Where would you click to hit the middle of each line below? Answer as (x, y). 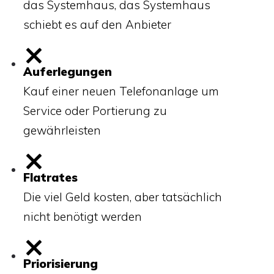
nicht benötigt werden (83, 216)
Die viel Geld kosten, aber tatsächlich (123, 197)
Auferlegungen (68, 71)
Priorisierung (61, 263)
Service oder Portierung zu (95, 110)
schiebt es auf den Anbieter (97, 24)
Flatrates (50, 177)
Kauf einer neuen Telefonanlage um (121, 91)
